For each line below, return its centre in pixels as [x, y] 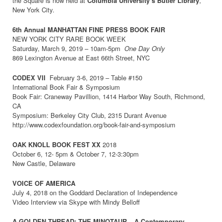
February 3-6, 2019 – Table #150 [96, 78]
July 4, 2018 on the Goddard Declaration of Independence [95, 192]
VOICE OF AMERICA [44, 183]
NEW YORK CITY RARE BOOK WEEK [69, 39]
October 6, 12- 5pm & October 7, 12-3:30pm [76, 154]
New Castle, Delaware [44, 163]
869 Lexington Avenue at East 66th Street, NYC [81, 58]
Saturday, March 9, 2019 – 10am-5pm [68, 49]
